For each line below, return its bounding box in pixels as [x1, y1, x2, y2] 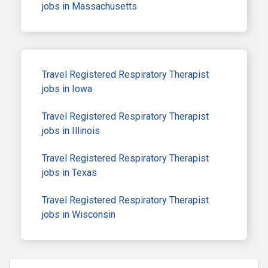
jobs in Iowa [42, 83, 92, 95]
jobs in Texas [42, 166, 97, 178]
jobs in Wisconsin [42, 208, 115, 220]
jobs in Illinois [42, 124, 100, 136]
